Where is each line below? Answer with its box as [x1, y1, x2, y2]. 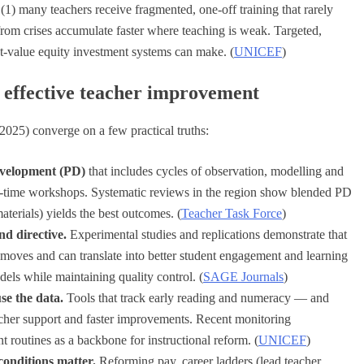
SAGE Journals [203, 269, 284, 284]
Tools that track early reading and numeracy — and [63, 290, 329, 305]
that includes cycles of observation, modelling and [85, 163, 344, 178]
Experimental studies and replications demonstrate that [67, 227, 347, 241]
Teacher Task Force [181, 206, 282, 220]
